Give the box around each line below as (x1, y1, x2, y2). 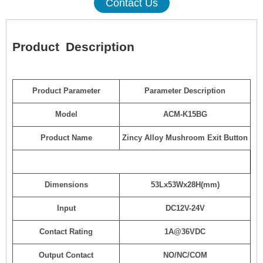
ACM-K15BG (163, 110, 207, 119)
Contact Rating (39, 227, 93, 236)
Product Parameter (32, 86, 100, 95)
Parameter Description (144, 86, 225, 95)
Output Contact (39, 251, 93, 259)
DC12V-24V (165, 204, 205, 213)
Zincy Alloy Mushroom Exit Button (122, 133, 248, 142)
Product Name (40, 133, 92, 142)
